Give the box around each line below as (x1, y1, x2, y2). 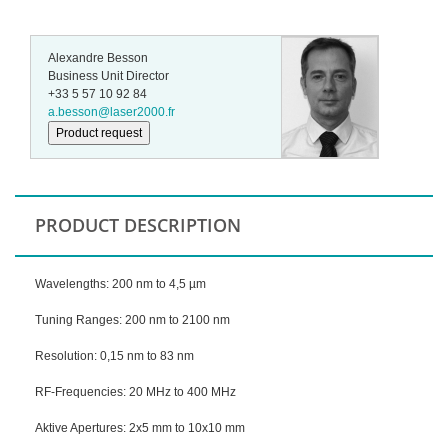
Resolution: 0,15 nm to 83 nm (35, 348, 194, 363)
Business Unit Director (48, 68, 170, 83)
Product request (56, 125, 143, 140)
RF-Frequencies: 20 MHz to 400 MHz (35, 384, 236, 399)
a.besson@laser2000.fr (48, 104, 176, 119)
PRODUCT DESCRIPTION (35, 212, 241, 237)
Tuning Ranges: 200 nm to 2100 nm (35, 312, 230, 327)
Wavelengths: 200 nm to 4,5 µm (35, 276, 206, 291)
